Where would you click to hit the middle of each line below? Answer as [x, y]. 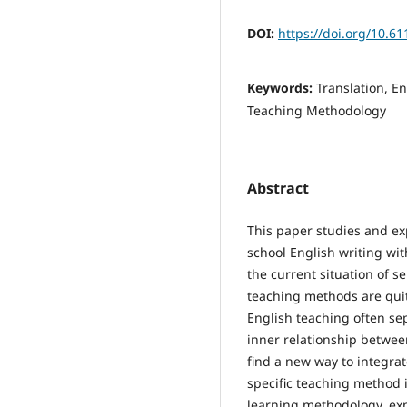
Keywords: [282, 87]
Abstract [278, 188]
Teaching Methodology [317, 110]
